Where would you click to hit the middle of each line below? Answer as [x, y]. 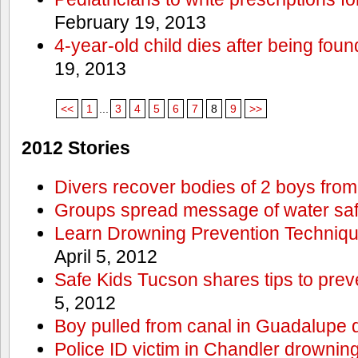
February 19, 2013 [130, 22]
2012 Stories [76, 147]
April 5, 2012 [105, 257]
